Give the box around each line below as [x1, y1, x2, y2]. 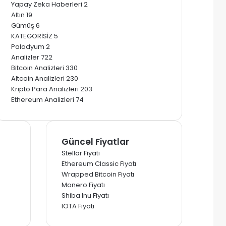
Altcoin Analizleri [11, 73, 65, 83]
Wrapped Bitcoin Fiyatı [62, 169, 134, 179]
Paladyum [11, 41, 44, 51]
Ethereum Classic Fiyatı [62, 158, 136, 168]
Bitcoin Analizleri [11, 63, 64, 73]
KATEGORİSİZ [11, 31, 52, 41]
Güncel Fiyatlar [62, 135, 129, 148]
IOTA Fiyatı [62, 201, 94, 211]
